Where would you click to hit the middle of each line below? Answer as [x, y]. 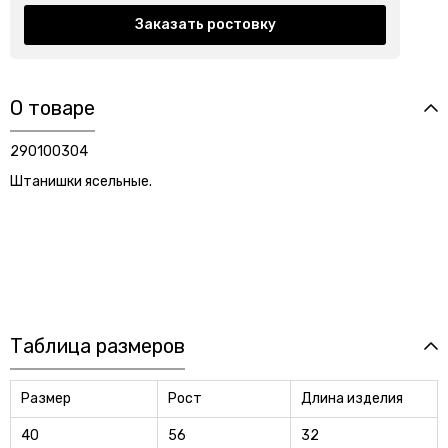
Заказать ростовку [205, 24]
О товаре [52, 107]
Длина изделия [352, 398]
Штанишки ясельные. [81, 181]
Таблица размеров [97, 345]
